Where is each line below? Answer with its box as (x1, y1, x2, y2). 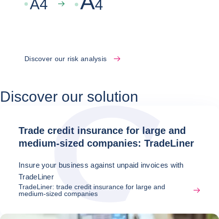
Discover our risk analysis (24, 55, 107, 63)
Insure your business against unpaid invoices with (19, 161, 184, 169)
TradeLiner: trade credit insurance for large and (19, 183, 165, 191)
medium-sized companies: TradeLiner (19, 138, 194, 149)
